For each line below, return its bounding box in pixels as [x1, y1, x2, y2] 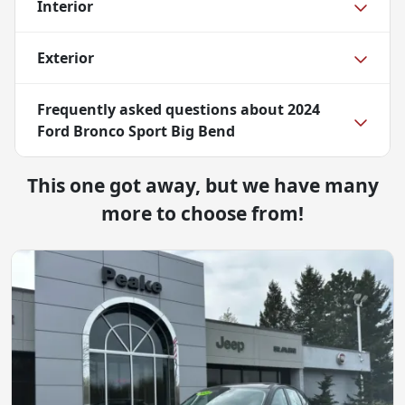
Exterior [37, 48, 94, 69]
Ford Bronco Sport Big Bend [37, 121, 235, 142]
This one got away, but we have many [26, 173, 379, 199]
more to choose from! [101, 201, 304, 227]
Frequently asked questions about [37, 99, 287, 120]
